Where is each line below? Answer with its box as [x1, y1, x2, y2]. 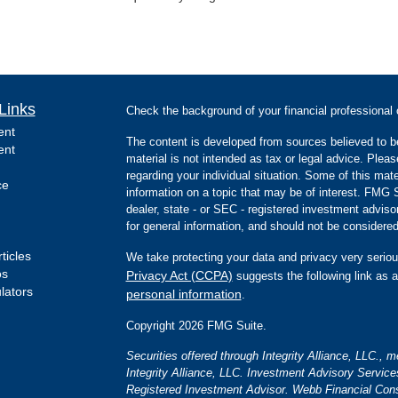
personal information [125, 286, 242, 301]
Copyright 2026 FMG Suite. [125, 318, 267, 332]
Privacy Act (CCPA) [125, 267, 233, 283]
